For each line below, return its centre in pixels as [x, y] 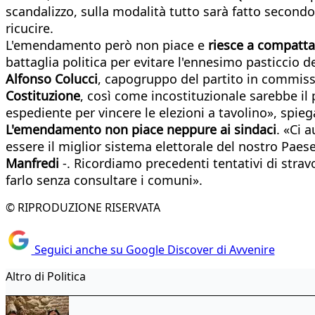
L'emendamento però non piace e [107, 45]
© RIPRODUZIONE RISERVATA [83, 207]
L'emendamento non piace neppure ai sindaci [141, 129]
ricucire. [30, 28]
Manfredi [32, 163]
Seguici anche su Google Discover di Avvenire [153, 250]
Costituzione [43, 95]
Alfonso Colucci [52, 78]
